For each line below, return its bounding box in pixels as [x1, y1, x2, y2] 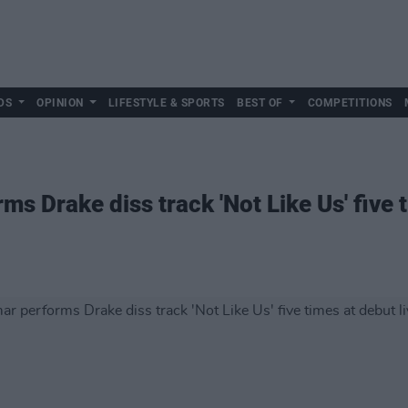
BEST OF [237, 97, 283, 109]
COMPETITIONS [307, 97, 393, 109]
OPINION [36, 97, 84, 109]
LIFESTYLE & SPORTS [107, 97, 225, 109]
